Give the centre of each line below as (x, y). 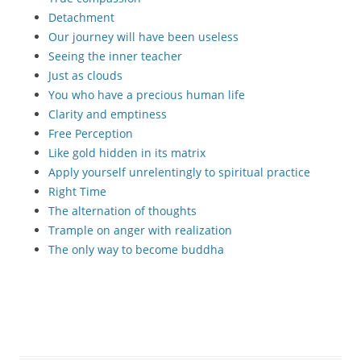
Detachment (81, 17)
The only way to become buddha (136, 249)
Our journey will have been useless (143, 37)
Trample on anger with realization (140, 230)
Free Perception (91, 133)
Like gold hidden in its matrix (127, 153)
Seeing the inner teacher (115, 56)
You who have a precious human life (147, 95)
